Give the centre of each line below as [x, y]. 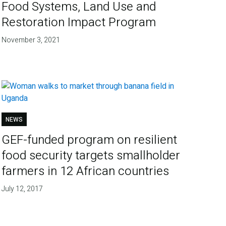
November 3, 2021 [31, 40]
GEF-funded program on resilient [90, 140]
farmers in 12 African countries [86, 171]
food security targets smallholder [91, 155]
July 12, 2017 [22, 189]
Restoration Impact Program [79, 22]
